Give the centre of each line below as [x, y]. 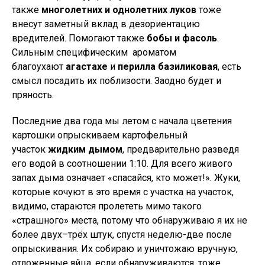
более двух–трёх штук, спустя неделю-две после [122, 235]
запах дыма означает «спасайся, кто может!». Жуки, [126, 178]
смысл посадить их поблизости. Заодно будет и [117, 81]
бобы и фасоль [182, 38]
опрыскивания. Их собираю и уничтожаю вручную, [125, 249]
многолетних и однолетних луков [119, 10]
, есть [230, 67]
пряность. [33, 95]
